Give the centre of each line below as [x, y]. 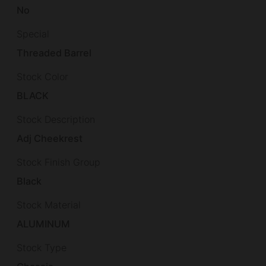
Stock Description [56, 119]
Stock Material [49, 205]
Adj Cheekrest [50, 139]
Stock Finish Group [58, 162]
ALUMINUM [44, 224]
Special [33, 34]
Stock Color [42, 76]
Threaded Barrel [54, 53]
